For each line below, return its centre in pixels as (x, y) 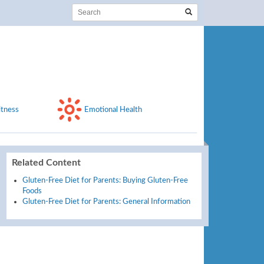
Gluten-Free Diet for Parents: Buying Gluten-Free (105, 180)
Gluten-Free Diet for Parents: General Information (106, 201)
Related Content (46, 162)
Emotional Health (113, 109)
